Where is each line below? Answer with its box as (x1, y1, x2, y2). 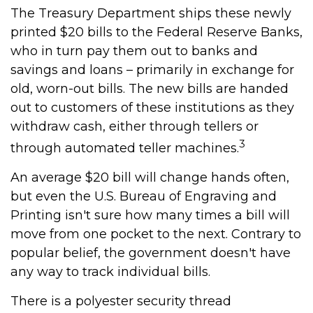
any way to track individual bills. (10, 264, 210, 279)
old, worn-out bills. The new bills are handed (10, 81, 289, 96)
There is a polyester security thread (10, 293, 231, 309)
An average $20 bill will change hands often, (10, 170, 289, 185)
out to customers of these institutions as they (10, 100, 294, 115)
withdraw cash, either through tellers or (10, 119, 259, 134)
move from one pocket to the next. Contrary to (10, 226, 301, 242)
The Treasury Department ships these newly (10, 6, 291, 21)
